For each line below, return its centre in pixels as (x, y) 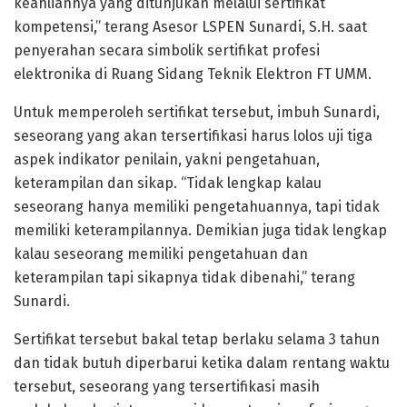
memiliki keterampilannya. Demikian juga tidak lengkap (200, 230)
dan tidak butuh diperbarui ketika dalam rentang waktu (202, 362)
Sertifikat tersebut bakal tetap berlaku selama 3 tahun (197, 339)
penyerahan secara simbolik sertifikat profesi (167, 50)
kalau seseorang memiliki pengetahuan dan (161, 253)
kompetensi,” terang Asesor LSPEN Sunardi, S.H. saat (190, 26)
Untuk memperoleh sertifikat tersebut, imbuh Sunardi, (197, 112)
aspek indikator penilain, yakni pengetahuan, (167, 159)
